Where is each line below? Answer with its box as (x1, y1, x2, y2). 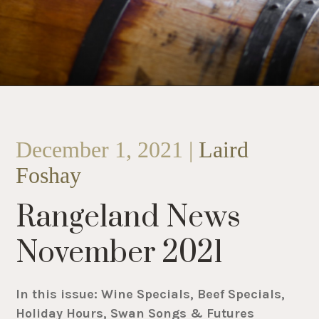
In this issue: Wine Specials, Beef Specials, (16, 286, 286, 303)
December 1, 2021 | (16, 137, 199, 163)
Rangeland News (16, 199, 241, 236)
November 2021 (16, 234, 224, 272)
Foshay (16, 163, 82, 189)
